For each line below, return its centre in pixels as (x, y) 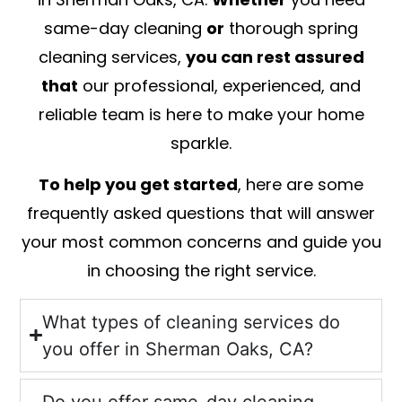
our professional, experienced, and (219, 86)
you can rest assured (275, 57)
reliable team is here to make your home (201, 114)
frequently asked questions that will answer (201, 214)
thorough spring (291, 28)
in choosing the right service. (201, 271)
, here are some (301, 185)
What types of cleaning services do (191, 322)
